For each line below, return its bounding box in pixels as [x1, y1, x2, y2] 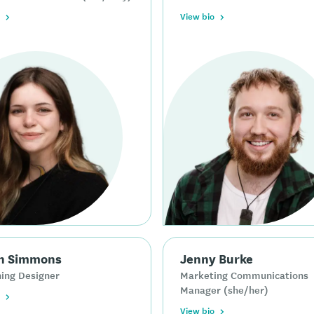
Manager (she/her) [180, 281, 268, 297]
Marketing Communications [180, 266, 308, 282]
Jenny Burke [180, 248, 253, 267]
